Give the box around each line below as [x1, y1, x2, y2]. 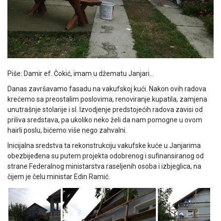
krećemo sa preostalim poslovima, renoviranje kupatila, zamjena [7, 95, 207, 103]
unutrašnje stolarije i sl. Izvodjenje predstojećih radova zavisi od [7, 105, 203, 113]
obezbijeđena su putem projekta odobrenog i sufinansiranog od [7, 151, 204, 160]
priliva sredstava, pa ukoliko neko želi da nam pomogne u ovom [7, 115, 202, 124]
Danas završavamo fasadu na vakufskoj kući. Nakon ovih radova [7, 84, 206, 93]
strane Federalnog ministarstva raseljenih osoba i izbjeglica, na [7, 162, 201, 170]
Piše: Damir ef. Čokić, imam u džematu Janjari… [7, 69, 154, 77]
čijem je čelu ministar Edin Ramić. [7, 172, 110, 181]
